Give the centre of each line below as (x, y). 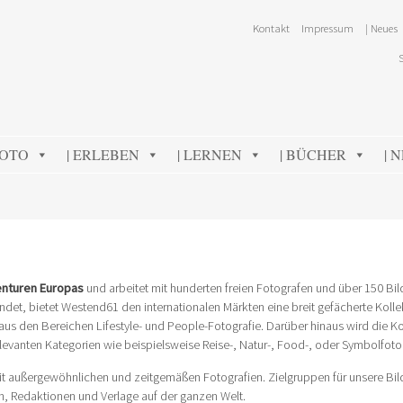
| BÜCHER (313, 154)
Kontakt (271, 28)
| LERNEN (209, 154)
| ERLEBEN (103, 154)
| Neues (381, 28)
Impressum (327, 28)
